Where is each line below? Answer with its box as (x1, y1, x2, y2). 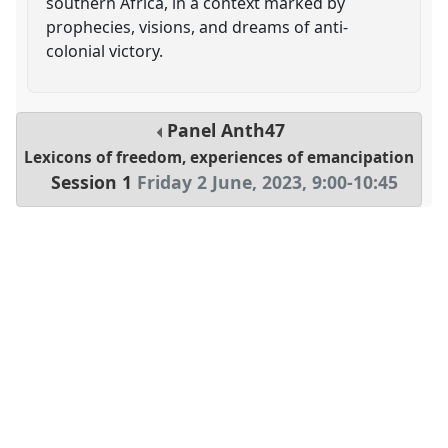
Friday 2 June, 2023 (136, 170, 302, 195)
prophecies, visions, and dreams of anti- (46, 15, 349, 38)
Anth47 (221, 118, 286, 143)
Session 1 (50, 170, 132, 195)
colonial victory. (46, 39, 164, 62)
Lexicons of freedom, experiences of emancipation (24, 147, 415, 169)
